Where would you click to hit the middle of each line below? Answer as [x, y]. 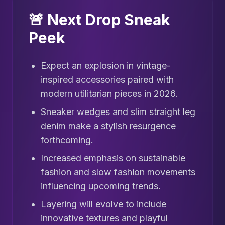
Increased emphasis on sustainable [113, 158]
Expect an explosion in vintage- [106, 66]
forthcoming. [67, 140]
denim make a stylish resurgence [108, 126]
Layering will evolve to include [103, 204]
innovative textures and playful [104, 218]
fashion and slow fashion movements [118, 172]
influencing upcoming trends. [101, 186]
